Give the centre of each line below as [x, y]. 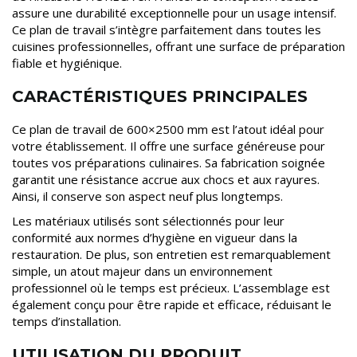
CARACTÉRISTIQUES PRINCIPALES [160, 97]
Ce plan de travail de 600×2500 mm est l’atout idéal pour [168, 129]
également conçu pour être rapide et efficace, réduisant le [172, 305]
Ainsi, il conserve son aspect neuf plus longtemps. [147, 196]
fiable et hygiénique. [67, 63]
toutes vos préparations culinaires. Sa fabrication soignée [169, 163]
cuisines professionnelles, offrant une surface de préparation [178, 47]
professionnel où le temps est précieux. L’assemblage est [171, 288]
